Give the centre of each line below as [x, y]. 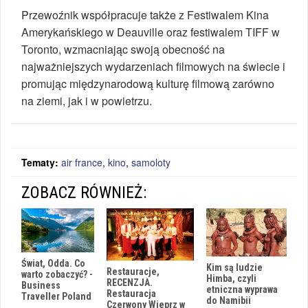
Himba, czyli [231, 279]
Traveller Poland [56, 296]
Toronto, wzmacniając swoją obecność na [123, 49]
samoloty [151, 163]
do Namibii [229, 301]
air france [82, 163]
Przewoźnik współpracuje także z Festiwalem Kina [145, 15]
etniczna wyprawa [242, 290]
